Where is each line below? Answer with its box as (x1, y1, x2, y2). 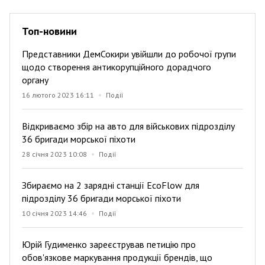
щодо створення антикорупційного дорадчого (22, 60, 211, 73)
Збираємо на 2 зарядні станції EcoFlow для (22, 179, 199, 191)
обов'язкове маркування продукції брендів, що (22, 251, 212, 263)
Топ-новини (22, 24, 77, 38)
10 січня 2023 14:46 (22, 208, 87, 218)
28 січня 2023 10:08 (22, 149, 87, 159)
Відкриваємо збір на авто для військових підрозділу (22, 119, 235, 132)
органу (22, 73, 49, 86)
